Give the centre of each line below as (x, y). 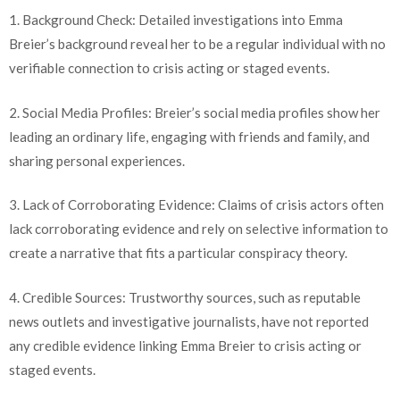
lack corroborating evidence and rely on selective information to (199, 229)
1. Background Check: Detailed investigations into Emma (176, 20)
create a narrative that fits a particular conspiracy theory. (178, 253)
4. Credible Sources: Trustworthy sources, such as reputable (185, 297)
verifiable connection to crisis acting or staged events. (169, 68)
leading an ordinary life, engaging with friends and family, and (189, 136)
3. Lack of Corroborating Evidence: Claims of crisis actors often (196, 205)
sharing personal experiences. (97, 160)
